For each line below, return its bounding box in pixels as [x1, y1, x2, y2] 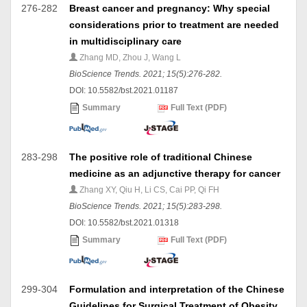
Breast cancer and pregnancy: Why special [69, 3, 270, 14]
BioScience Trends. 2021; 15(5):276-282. [69, 69, 222, 79]
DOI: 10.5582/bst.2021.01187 [69, 86, 178, 95]
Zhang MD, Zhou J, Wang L [77, 53, 181, 62]
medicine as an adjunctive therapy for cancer [69, 168, 280, 179]
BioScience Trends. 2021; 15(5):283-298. [69, 201, 222, 211]
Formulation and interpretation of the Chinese [69, 284, 284, 295]
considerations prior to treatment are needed [69, 19, 279, 30]
